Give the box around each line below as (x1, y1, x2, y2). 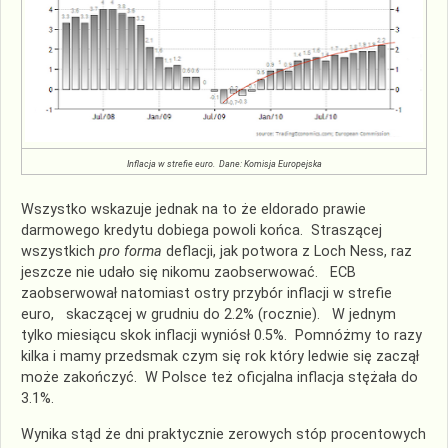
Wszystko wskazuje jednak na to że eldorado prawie (21, 201, 366, 219)
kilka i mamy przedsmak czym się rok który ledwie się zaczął (21, 348, 419, 366)
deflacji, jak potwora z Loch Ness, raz (162, 243, 412, 261)
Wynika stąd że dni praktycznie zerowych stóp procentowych (21, 425, 426, 443)
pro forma (99, 243, 162, 261)
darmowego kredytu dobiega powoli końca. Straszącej (21, 222, 382, 240)
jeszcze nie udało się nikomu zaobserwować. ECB (21, 264, 356, 282)
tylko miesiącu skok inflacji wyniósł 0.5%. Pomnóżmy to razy (21, 327, 422, 345)
